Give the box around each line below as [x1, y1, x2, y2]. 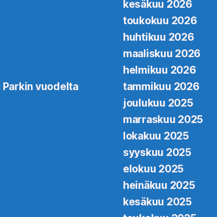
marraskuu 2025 [123, 113, 203, 125]
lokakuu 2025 [123, 129, 189, 142]
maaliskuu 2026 [123, 47, 201, 60]
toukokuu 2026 [123, 14, 197, 27]
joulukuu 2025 [123, 96, 193, 109]
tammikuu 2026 [123, 80, 200, 93]
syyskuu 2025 [123, 146, 191, 158]
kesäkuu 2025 [123, 195, 192, 208]
